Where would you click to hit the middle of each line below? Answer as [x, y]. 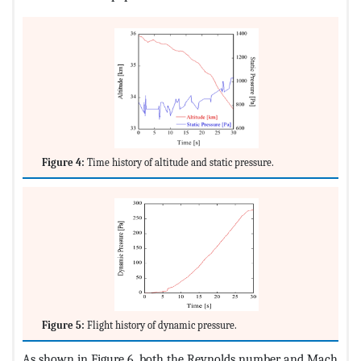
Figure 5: [63, 326]
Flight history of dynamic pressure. [161, 326]
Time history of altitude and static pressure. [179, 162]
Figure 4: [63, 162]
